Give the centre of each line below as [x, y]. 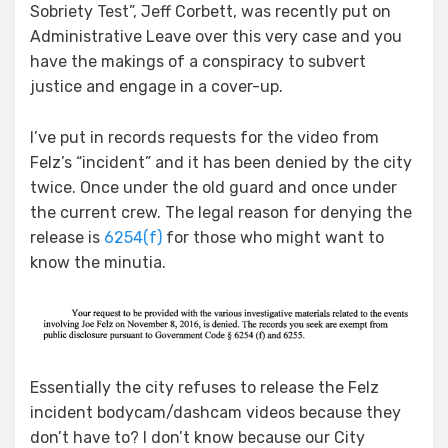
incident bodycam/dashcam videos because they [215, 412]
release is [67, 237]
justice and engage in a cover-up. [156, 86]
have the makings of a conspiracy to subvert [198, 61]
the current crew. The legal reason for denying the [221, 212]
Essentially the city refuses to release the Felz [204, 387]
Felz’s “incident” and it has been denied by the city [221, 162]
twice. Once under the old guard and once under [213, 187]
